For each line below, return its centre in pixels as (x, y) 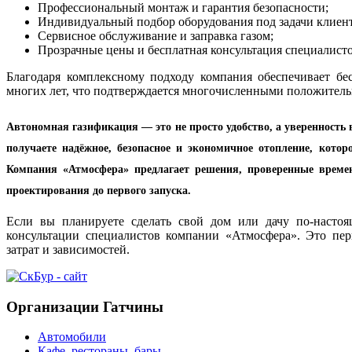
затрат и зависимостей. (68, 249)
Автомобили (72, 337)
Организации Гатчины (85, 306)
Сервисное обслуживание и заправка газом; (156, 36)
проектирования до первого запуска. (99, 191)
